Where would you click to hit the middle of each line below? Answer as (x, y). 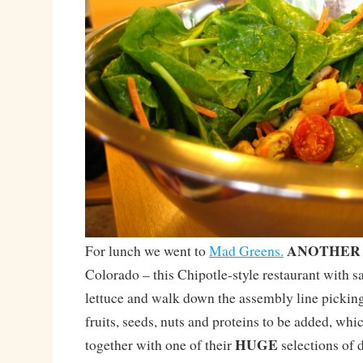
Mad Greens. (246, 251)
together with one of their (160, 345)
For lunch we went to (147, 251)
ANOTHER (323, 251)
